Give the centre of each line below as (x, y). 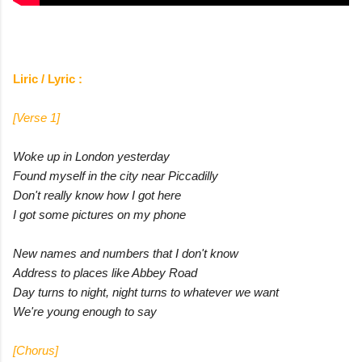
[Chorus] (36, 350)
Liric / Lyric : (48, 78)
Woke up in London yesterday (91, 156)
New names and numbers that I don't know (126, 253)
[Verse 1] (36, 117)
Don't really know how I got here (97, 195)
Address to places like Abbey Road (105, 272)
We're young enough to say (85, 311)
